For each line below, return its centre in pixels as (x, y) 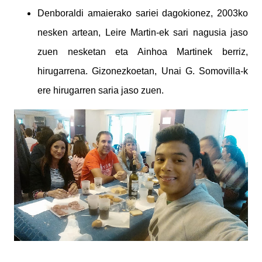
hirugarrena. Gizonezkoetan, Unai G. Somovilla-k (143, 71)
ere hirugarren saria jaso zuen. (102, 90)
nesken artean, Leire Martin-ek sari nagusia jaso (143, 32)
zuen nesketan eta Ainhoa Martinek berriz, (143, 51)
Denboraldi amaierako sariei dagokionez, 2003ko (143, 13)
